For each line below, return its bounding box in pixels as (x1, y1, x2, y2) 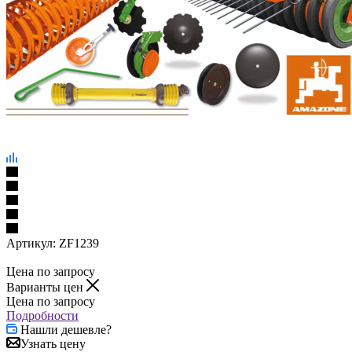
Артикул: (6, 236, 56, 251)
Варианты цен (6, 280, 86, 295)
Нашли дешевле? (20, 323, 112, 337)
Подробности (6, 309, 79, 323)
